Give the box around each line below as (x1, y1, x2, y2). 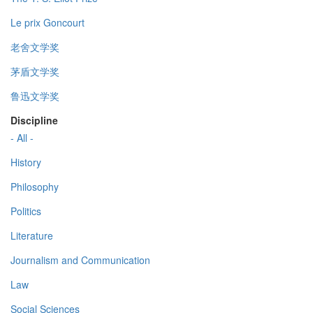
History (10, 155, 41, 170)
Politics (10, 204, 41, 219)
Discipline (10, 113, 58, 128)
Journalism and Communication (10, 253, 150, 268)
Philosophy (10, 180, 59, 194)
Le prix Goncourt (10, 15, 85, 30)
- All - (10, 131, 34, 145)
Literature (10, 228, 53, 243)
